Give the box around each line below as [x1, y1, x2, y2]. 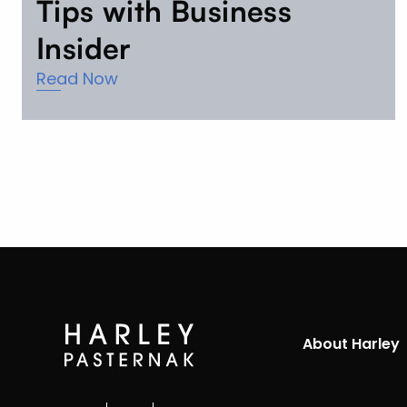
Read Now [36, 66, 118, 90]
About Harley [302, 333, 400, 355]
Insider [36, 29, 132, 66]
